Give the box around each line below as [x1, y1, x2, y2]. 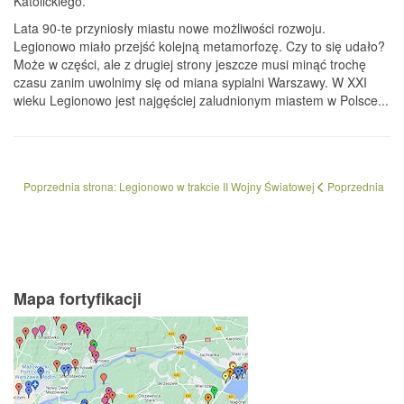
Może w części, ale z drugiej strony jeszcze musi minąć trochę [14, 55, 366, 73]
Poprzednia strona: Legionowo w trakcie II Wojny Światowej [23, 179, 317, 194]
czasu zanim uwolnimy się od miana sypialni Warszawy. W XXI [14, 73, 367, 91]
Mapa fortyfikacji [14, 287, 142, 310]
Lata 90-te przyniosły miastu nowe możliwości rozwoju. [14, 19, 326, 37]
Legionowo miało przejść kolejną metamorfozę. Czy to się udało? [14, 37, 385, 55]
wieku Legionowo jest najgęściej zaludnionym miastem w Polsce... [14, 91, 389, 109]
